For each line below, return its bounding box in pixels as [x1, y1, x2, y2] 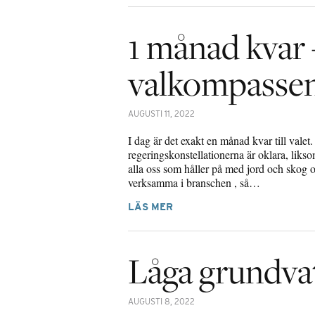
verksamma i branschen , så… [128, 174, 260, 190]
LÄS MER [128, 200, 173, 212]
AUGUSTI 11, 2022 [128, 108, 195, 119]
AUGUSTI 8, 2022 [128, 295, 195, 307]
